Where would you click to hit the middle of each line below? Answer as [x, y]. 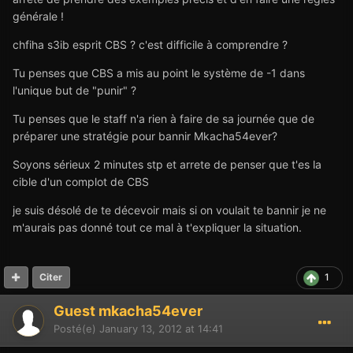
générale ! [38, 16]
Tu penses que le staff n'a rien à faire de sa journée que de [163, 118]
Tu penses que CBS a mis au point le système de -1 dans [159, 72]
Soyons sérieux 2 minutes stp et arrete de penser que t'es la [167, 164]
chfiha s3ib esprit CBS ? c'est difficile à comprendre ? [150, 44]
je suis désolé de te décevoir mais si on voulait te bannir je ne [169, 210]
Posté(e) [76, 328]
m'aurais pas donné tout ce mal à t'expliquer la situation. [157, 227]
